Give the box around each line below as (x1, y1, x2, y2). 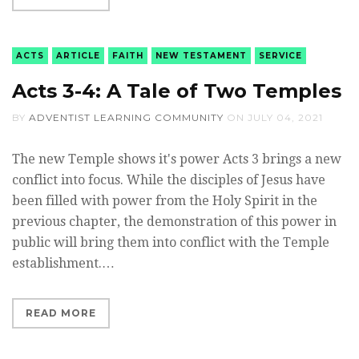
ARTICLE (56, 50, 100, 61)
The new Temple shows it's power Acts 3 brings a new (12, 151, 341, 167)
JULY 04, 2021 (248, 111, 323, 123)
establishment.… (12, 255, 115, 271)
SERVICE (259, 50, 302, 61)
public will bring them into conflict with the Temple (12, 234, 329, 250)
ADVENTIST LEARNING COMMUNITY (29, 111, 224, 123)
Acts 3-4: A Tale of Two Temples (12, 79, 341, 103)
